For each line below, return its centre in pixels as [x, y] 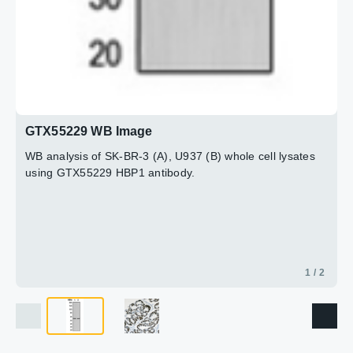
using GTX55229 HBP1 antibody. [110, 173]
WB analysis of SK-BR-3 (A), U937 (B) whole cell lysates [170, 156]
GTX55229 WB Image [89, 131]
